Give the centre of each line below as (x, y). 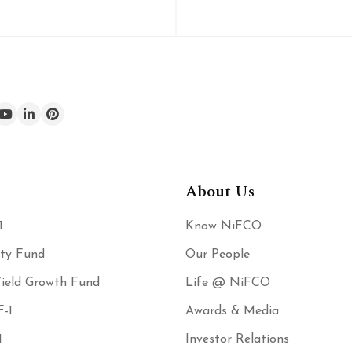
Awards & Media (232, 311)
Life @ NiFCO (228, 282)
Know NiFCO (224, 226)
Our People (218, 254)
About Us (220, 191)
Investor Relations (237, 339)
